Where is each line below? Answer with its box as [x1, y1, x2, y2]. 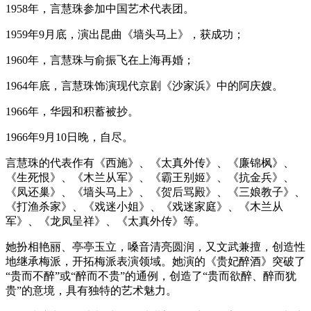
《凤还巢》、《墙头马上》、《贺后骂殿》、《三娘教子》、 [6, 185, 305, 198]
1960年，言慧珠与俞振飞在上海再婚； [6, 53, 194, 66]
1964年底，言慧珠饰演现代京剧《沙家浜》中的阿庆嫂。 [6, 79, 283, 92]
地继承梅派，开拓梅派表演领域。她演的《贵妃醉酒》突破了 [6, 255, 305, 267]
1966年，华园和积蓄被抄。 [6, 105, 139, 117]
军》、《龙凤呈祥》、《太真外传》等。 [6, 215, 205, 227]
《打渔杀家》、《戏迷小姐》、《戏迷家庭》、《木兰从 [6, 200, 283, 212]
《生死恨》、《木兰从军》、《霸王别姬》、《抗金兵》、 [6, 171, 294, 183]
